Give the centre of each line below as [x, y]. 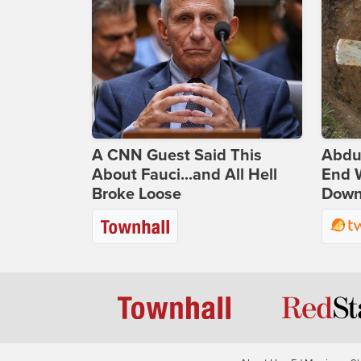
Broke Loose [137, 195]
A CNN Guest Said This [177, 156]
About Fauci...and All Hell [185, 175]
